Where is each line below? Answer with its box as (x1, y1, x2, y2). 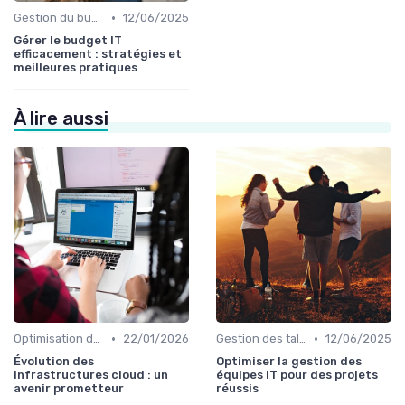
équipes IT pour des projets (216, 368, 378, 382)
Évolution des (14, 354, 94, 369)
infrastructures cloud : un (14, 368, 168, 382)
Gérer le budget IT (14, 33, 122, 48)
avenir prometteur (14, 381, 124, 396)
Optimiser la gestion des (216, 354, 362, 369)
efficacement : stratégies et (14, 47, 182, 61)
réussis (216, 381, 259, 396)
